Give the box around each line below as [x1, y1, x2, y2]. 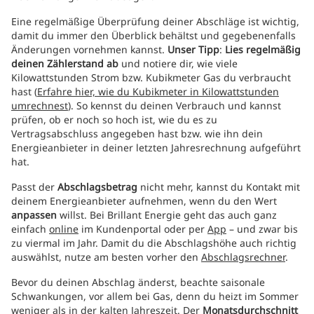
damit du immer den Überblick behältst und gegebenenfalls [11, 29, 296, 42]
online [49, 222, 78, 235]
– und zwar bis [226, 222, 298, 235]
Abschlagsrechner [201, 250, 285, 264]
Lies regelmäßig [225, 43, 301, 56]
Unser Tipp [168, 43, 219, 56]
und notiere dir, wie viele [118, 57, 238, 70]
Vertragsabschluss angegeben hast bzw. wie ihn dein [11, 127, 263, 140]
